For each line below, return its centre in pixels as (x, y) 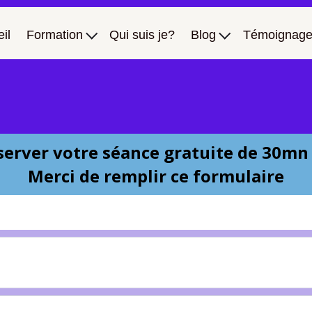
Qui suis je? (142, 35)
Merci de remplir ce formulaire (156, 176)
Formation (56, 35)
